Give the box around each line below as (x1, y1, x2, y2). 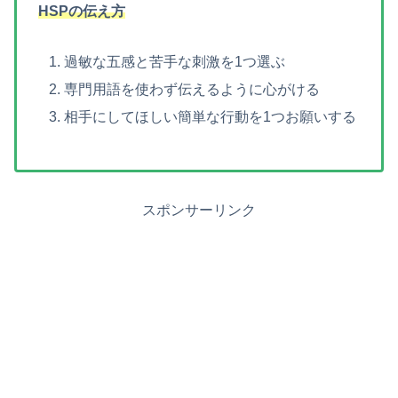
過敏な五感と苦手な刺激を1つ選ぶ (64, 53, 286, 69)
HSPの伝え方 (38, 3, 125, 19)
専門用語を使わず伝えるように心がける (64, 81, 321, 97)
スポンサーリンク (142, 202, 256, 218)
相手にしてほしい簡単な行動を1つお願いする (64, 109, 357, 125)
